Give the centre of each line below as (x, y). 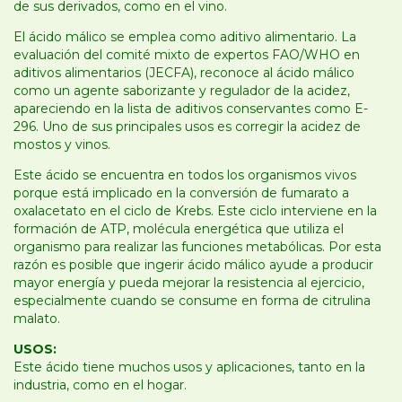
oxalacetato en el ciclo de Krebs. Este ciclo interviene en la (195, 211)
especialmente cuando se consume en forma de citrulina (192, 301)
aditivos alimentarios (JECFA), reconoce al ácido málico (184, 73)
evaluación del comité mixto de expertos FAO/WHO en (187, 55)
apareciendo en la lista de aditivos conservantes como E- (191, 109)
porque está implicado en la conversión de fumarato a (181, 193)
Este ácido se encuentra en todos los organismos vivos (185, 175)
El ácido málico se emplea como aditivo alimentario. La (185, 37)
